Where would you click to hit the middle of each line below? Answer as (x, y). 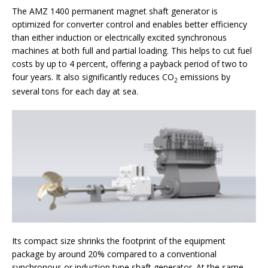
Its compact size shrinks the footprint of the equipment (119, 240)
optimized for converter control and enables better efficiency (130, 24)
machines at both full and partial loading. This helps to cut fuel (132, 50)
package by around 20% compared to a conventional (114, 254)
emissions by (204, 77)
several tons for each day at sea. (76, 91)
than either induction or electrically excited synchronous (119, 37)
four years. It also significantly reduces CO (93, 77)
